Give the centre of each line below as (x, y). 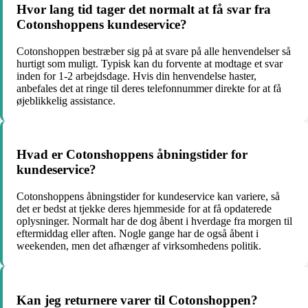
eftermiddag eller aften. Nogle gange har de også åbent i (137, 233)
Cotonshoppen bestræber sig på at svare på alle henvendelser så (154, 51)
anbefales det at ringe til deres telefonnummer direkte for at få (149, 88)
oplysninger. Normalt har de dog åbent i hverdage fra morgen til (154, 221)
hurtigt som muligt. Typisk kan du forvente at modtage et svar (150, 63)
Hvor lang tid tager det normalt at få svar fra (144, 9)
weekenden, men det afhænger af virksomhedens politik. (139, 245)
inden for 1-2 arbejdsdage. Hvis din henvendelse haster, (136, 76)
